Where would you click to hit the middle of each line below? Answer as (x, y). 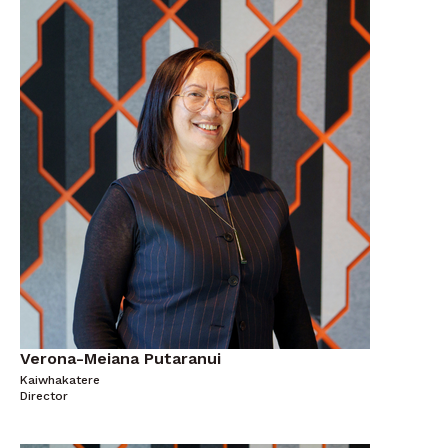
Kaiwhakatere (60, 380)
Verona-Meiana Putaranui (120, 358)
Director (44, 396)
